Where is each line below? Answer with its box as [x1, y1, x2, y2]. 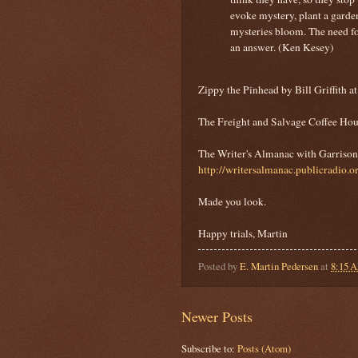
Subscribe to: [181, 341, 237, 356]
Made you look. [198, 194, 266, 209]
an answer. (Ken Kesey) [230, 39, 334, 54]
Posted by [198, 259, 240, 274]
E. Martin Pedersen [240, 259, 318, 274]
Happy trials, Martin [198, 226, 288, 241]
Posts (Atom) [237, 341, 291, 356]
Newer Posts [181, 307, 253, 327]
